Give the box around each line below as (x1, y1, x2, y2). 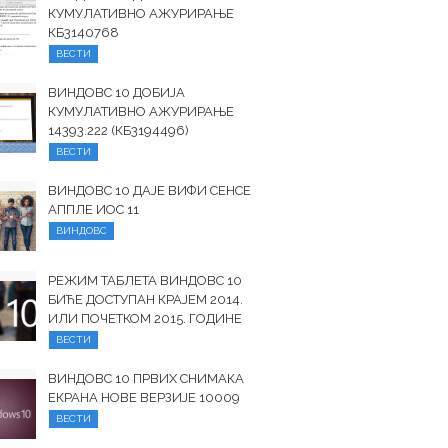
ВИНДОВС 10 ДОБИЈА (48, 85, 186, 100)
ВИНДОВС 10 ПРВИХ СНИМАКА (48, 371, 245, 386)
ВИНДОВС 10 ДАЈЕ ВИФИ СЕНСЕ (48, 183, 252, 198)
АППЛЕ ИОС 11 (48, 202, 140, 217)
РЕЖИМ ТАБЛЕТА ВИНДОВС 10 (48, 273, 243, 288)
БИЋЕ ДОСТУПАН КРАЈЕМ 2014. (48, 292, 244, 307)
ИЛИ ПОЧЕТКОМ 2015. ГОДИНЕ (48, 311, 243, 326)
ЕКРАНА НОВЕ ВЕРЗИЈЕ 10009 (48, 390, 241, 405)
